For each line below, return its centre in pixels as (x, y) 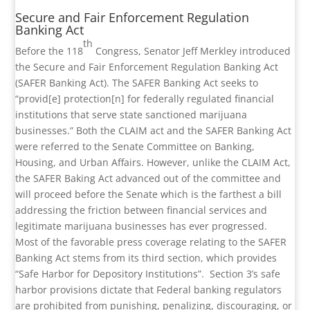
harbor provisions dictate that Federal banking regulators (149, 290)
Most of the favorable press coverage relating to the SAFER (151, 242)
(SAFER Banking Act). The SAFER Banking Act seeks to (137, 83)
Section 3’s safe (245, 274)
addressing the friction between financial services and (142, 210)
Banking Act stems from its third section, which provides (146, 258)
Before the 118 (49, 51)
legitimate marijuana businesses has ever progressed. (142, 226)
